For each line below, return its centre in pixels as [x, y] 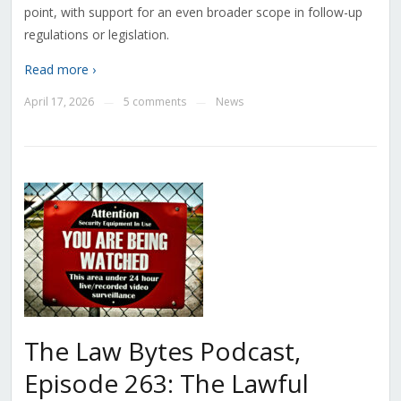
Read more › [60, 70]
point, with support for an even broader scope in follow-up [193, 13]
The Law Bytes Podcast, [162, 351]
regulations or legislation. [96, 35]
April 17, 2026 [59, 102]
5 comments [154, 102]
